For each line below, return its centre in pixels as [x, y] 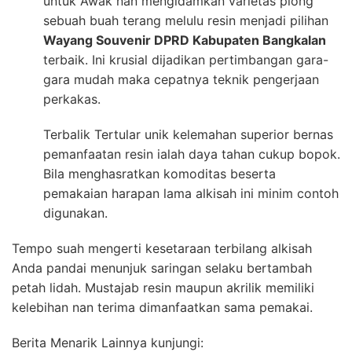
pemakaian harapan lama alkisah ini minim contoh [191, 194]
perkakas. [72, 99]
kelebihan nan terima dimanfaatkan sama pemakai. [162, 308]
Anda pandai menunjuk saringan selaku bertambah [162, 268]
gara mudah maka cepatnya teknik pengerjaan [181, 80]
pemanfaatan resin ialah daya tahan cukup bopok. [192, 154]
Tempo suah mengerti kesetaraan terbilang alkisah [162, 249]
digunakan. [75, 213]
